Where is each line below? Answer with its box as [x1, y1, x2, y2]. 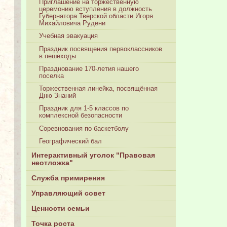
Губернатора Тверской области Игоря [39, 12, 154, 20]
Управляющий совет [31, 190, 105, 198]
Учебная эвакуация [39, 32, 98, 40]
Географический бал [39, 138, 102, 145]
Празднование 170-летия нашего [39, 65, 139, 72]
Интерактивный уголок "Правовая [31, 152, 155, 160]
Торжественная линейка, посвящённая [39, 85, 158, 93]
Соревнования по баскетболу [39, 125, 129, 132]
